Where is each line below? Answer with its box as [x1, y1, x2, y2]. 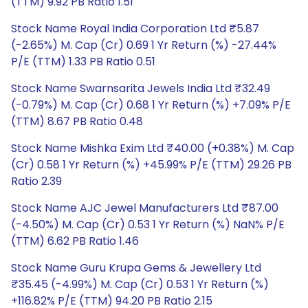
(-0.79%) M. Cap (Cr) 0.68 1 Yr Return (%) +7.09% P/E [11, 97, 291, 113]
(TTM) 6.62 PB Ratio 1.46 [11, 233, 139, 249]
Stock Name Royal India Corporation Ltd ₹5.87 [11, 21, 259, 36]
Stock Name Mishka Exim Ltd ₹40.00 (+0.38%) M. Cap [11, 140, 294, 156]
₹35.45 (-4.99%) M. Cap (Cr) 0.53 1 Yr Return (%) [11, 276, 269, 292]
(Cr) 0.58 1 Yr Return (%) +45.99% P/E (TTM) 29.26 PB [11, 157, 291, 173]
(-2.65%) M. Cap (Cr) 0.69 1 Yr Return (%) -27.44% [11, 37, 276, 53]
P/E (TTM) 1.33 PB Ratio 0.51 [11, 54, 155, 69]
